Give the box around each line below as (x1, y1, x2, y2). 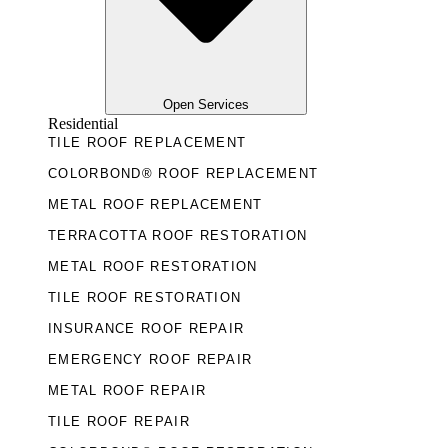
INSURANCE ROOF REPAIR (48, 321, 245, 337)
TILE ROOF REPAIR (48, 414, 190, 430)
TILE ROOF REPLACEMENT (48, 135, 247, 151)
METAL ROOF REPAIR (48, 383, 207, 399)
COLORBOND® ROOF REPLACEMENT (48, 166, 319, 182)
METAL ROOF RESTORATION (48, 259, 258, 275)
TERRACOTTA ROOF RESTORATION (48, 228, 308, 244)
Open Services (163, 97, 249, 113)
